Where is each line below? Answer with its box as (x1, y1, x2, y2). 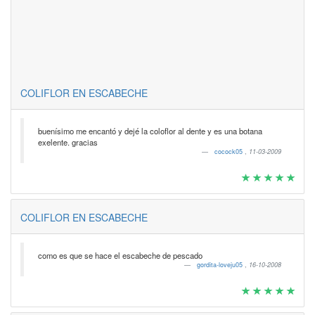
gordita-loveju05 (196, 260, 245, 269)
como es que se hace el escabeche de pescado (37, 250, 202, 261)
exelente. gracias (37, 136, 98, 148)
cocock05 (214, 147, 245, 156)
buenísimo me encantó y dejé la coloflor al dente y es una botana (37, 125, 262, 136)
